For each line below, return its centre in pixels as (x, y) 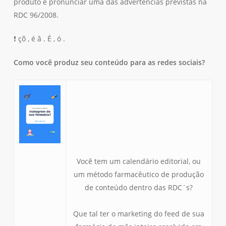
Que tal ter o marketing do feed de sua (139, 214)
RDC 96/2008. (36, 15)
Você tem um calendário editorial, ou (139, 161)
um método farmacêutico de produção (139, 174)
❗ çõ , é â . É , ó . (39, 39)
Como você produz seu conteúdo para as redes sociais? (109, 62)
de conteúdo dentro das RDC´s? (139, 187)
